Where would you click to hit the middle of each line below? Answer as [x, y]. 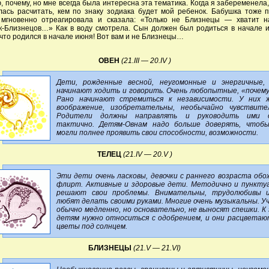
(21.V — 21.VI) [157, 248]
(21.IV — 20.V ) [147, 154]
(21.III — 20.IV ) [146, 60]
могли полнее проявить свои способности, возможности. [157, 132]
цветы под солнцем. [92, 226]
